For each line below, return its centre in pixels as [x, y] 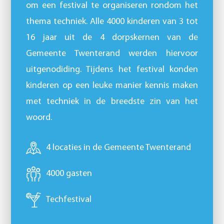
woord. [39, 118]
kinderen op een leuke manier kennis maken [112, 86]
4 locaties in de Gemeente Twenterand [119, 148]
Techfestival [69, 200]
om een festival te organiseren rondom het [112, 6]
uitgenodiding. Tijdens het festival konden [112, 70]
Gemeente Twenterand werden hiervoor [112, 54]
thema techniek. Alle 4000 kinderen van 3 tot [112, 22]
